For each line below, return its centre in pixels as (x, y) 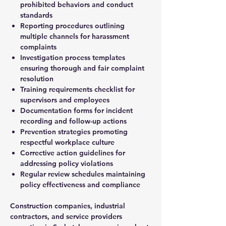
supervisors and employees (65, 100)
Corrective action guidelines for (73, 153)
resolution (37, 78)
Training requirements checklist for (77, 89)
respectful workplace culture (67, 142)
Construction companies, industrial (68, 206)
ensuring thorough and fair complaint (82, 68)
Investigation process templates (73, 57)
